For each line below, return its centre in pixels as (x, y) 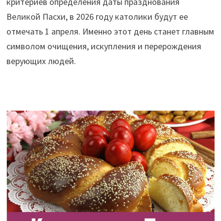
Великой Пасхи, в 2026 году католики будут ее (97, 16)
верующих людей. (41, 61)
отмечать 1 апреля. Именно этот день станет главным (110, 31)
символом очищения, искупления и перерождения (104, 46)
